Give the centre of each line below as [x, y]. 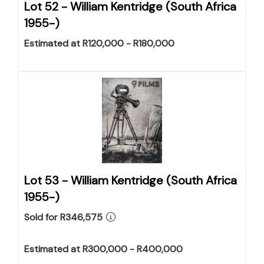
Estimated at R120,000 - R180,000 [99, 43]
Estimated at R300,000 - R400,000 [103, 249]
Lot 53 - [47, 180]
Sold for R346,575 [63, 217]
